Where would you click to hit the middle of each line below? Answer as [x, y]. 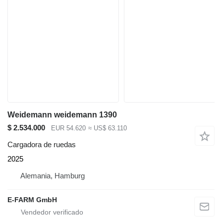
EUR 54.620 [68, 128]
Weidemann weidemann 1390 [62, 114]
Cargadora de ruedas [42, 145]
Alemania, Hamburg [53, 176]
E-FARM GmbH [32, 200]
